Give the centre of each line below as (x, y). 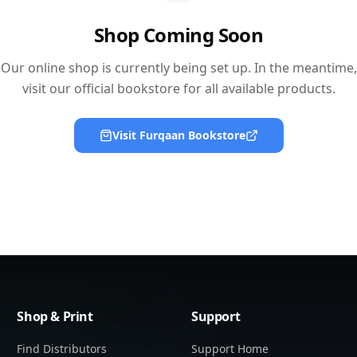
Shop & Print (55, 316)
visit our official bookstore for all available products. (178, 88)
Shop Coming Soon (178, 34)
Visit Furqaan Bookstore (178, 135)
